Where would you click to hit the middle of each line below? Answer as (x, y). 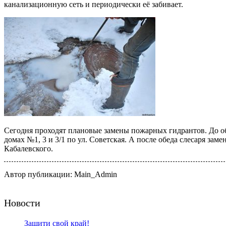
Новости (22, 203)
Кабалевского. (29, 148)
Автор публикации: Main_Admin (61, 174)
